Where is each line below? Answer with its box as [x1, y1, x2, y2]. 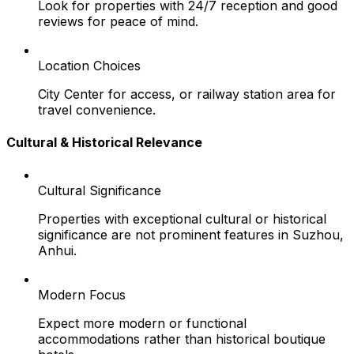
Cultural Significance [38, 183, 161, 199]
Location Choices [38, 57, 141, 73]
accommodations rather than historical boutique [38, 331, 326, 348]
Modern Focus [38, 287, 126, 303]
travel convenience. [38, 101, 156, 118]
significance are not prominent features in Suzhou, [38, 227, 344, 243]
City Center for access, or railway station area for [38, 85, 336, 102]
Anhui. [38, 243, 77, 259]
